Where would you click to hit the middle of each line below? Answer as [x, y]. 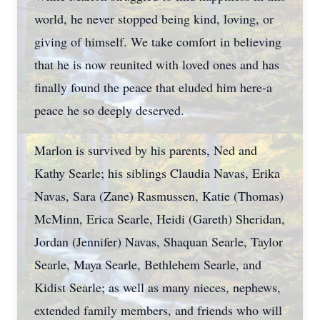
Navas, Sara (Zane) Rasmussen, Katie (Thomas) [159, 196]
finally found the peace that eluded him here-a [153, 87]
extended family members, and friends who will [158, 310]
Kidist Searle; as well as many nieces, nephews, [157, 287]
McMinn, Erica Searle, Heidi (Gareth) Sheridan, [160, 219]
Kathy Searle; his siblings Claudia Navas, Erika [157, 173]
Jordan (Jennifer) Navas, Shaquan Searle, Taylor [159, 241]
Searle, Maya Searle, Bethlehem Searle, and [148, 264]
